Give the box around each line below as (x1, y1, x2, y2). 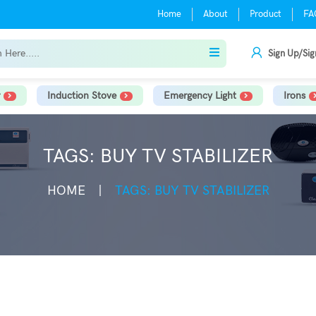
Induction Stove (47, 90, 116, 102)
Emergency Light (163, 90, 236, 102)
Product (249, 8, 281, 20)
